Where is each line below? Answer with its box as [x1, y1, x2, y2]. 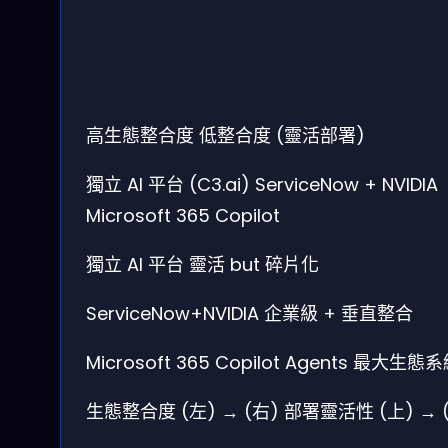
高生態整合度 [86, 122, 194, 148]
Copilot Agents [215, 349, 348, 375]
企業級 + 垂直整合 [264, 300, 413, 326]
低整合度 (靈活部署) [199, 122, 365, 148]
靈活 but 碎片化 [189, 251, 319, 277]
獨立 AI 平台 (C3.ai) [86, 171, 250, 197]
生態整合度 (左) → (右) [86, 398, 279, 424]
